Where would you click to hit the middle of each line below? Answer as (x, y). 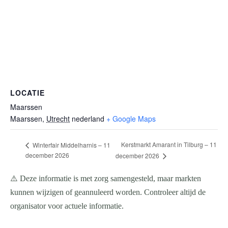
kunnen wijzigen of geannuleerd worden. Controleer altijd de (108, 192)
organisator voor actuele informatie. (67, 206)
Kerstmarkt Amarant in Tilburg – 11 (169, 145)
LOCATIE (27, 93)
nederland (88, 119)
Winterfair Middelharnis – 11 (71, 145)
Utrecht (58, 119)
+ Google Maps (131, 119)
